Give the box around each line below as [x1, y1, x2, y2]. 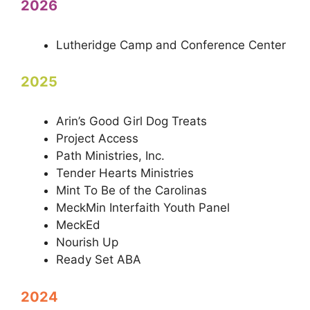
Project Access [56, 131, 138, 145]
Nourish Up [56, 235, 118, 249]
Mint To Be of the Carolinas [56, 183, 207, 197]
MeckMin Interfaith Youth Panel [56, 201, 230, 215]
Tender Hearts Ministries [56, 166, 194, 180]
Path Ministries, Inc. [56, 149, 165, 163]
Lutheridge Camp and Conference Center [56, 37, 286, 52]
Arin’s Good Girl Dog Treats [56, 114, 207, 128]
